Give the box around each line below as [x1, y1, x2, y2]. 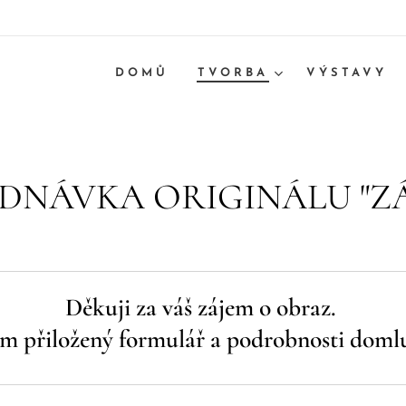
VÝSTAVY [306, 66, 387, 79]
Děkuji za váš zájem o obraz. [64, 293, 342, 323]
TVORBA [198, 66, 268, 79]
